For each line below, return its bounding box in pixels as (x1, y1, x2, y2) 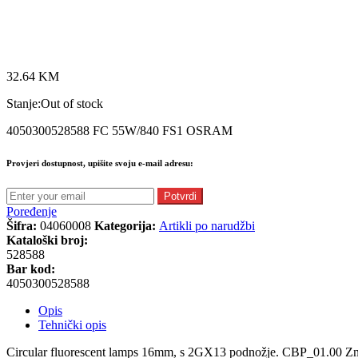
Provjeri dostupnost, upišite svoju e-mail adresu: (6, 157, 193, 168)
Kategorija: (94, 218, 159, 233)
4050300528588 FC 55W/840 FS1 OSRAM (6, 123, 233, 137)
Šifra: (6, 218, 40, 233)
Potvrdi (164, 189, 197, 202)
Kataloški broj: (6, 233, 88, 247)
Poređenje (6, 204, 57, 218)
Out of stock (41, 96, 103, 110)
